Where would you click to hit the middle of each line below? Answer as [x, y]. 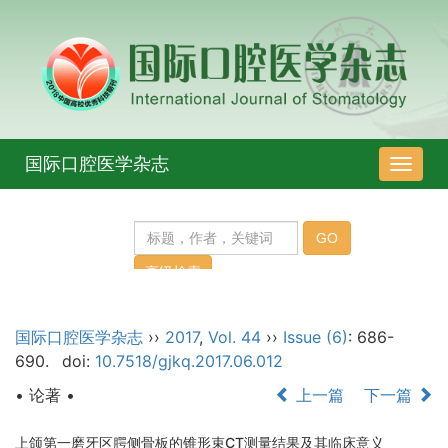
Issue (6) [315, 337]
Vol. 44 [234, 337]
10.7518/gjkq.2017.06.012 [188, 361]
